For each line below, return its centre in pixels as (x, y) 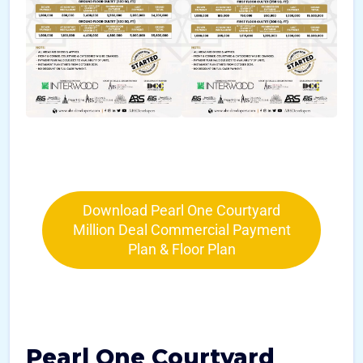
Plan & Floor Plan (181, 250)
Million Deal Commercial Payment (181, 230)
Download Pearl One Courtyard (181, 211)
